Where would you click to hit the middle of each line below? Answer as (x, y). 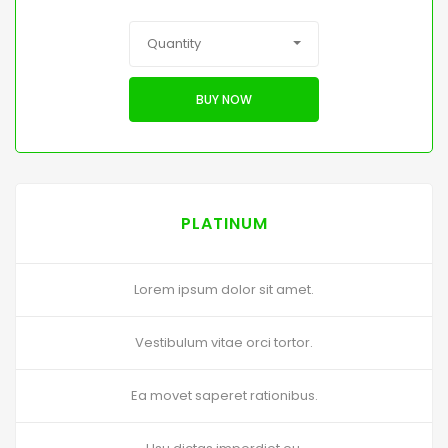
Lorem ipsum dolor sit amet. (224, 290)
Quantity (174, 44)
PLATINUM (224, 224)
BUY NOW (224, 99)
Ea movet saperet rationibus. (224, 396)
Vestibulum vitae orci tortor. (224, 343)
